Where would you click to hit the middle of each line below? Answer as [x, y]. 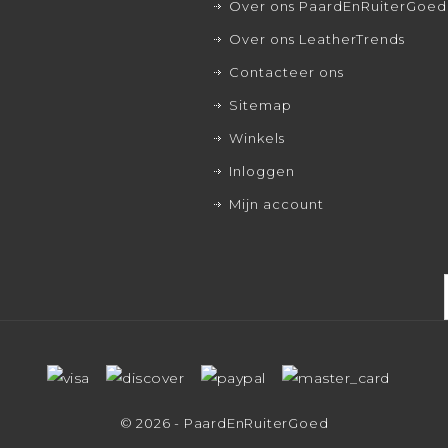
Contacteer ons [287, 72]
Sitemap [261, 105]
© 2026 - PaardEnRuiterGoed [224, 423]
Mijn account [277, 204]
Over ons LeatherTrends [317, 39]
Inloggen [262, 171]
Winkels [257, 138]
